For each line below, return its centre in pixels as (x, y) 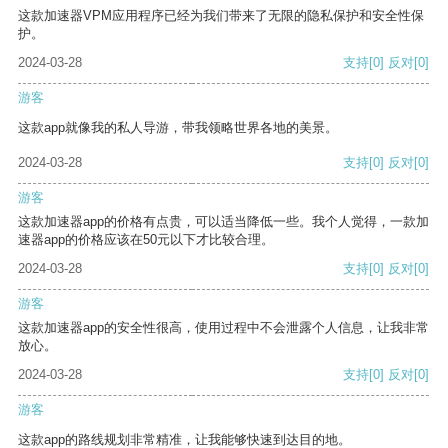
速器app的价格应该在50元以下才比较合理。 (146, 240)
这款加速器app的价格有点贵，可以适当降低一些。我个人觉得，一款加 (223, 222)
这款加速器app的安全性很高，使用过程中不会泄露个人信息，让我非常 (223, 328)
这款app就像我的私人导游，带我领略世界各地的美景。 (178, 128)
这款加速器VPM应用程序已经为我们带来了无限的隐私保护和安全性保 (221, 16)
